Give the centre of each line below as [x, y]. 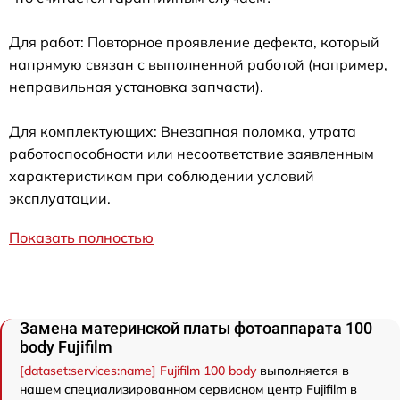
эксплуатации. [60, 199]
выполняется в [303, 371]
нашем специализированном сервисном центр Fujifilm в [188, 390]
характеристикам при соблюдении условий [162, 176]
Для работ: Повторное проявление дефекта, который [194, 42]
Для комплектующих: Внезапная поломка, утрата [183, 132]
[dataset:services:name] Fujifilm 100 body [138, 371]
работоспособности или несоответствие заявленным [192, 154]
